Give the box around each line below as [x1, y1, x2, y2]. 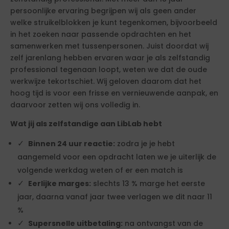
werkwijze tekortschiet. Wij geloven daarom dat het [10, 76, 201, 86]
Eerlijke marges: [28, 178, 91, 189]
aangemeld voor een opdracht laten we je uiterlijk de [17, 152, 216, 162]
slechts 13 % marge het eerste [91, 178, 205, 189]
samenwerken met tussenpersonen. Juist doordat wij [10, 41, 209, 51]
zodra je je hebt [115, 139, 175, 149]
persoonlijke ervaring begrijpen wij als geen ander [10, 6, 196, 16]
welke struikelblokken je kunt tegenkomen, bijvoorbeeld [10, 17, 217, 28]
